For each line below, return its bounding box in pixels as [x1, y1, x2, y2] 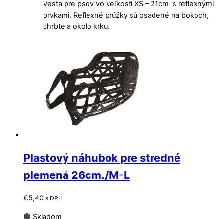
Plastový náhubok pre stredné [23, 151, 180, 164]
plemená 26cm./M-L [23, 168, 130, 181]
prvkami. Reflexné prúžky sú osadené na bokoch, [43, 11, 209, 20]
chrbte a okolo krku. [43, 22, 109, 31]
